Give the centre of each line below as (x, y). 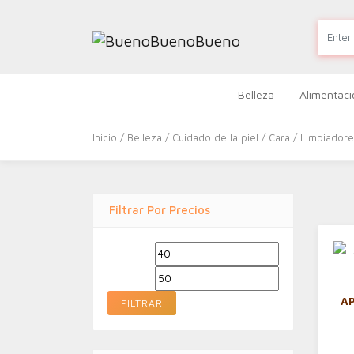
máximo (297, 270)
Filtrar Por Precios (160, 210)
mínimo (171, 270)
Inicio (105, 137)
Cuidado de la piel (215, 137)
